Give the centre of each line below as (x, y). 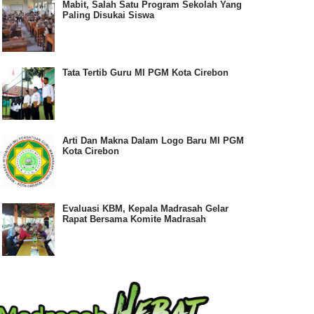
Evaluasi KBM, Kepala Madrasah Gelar (146, 208)
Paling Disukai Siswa (109, 15)
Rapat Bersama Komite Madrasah (135, 219)
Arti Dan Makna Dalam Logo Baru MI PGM (153, 140)
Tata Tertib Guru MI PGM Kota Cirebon (146, 72)
